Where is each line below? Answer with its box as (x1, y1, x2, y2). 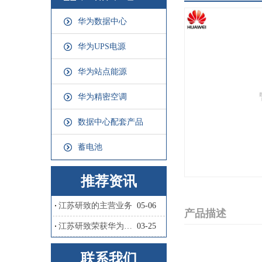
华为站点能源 (78, 67, 127, 76)
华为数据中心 (78, 17, 127, 26)
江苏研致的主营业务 (58, 201, 132, 210)
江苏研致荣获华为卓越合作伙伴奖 (123, 222, 132, 230)
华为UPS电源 (78, 42, 126, 51)
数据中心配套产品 (78, 118, 143, 126)
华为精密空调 (78, 92, 127, 101)
